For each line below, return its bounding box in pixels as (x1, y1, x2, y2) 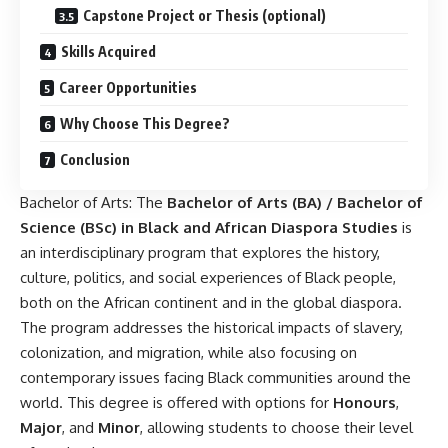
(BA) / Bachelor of (288, 192, 423, 212)
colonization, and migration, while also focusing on (20, 342, 357, 362)
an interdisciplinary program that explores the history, (20, 242, 380, 262)
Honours (333, 392, 396, 412)
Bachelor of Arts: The (20, 192, 167, 212)
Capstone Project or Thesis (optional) (83, 6, 326, 24)
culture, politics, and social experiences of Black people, (20, 267, 396, 287)
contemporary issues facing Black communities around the (20, 367, 411, 387)
